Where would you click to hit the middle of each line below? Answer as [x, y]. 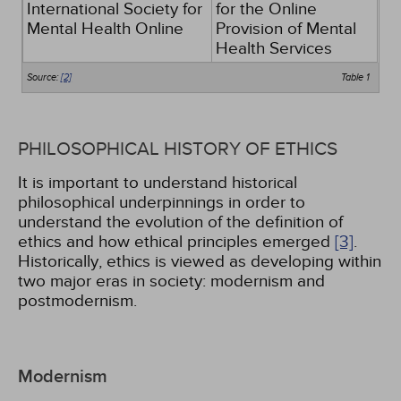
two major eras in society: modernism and [171, 281]
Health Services [274, 48]
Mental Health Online [106, 29]
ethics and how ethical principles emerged [176, 242]
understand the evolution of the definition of [180, 222]
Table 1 [355, 77]
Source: [44, 77]
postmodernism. [77, 301]
